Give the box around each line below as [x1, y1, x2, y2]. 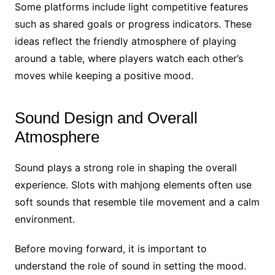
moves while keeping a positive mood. [14, 69, 193, 82]
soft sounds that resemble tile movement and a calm [14, 195, 260, 208]
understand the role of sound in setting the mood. [14, 259, 246, 272]
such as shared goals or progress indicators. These [14, 17, 252, 30]
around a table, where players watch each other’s [14, 52, 243, 64]
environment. [14, 212, 75, 225]
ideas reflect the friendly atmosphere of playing [14, 34, 236, 47]
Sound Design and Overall [14, 108, 198, 127]
